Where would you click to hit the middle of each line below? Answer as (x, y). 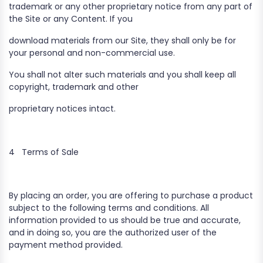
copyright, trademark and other (74, 87)
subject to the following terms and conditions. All (109, 208)
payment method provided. (66, 245)
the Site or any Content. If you (71, 19)
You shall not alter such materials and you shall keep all (122, 75)
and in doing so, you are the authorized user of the (113, 232)
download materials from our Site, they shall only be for (122, 41)
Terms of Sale (50, 152)
